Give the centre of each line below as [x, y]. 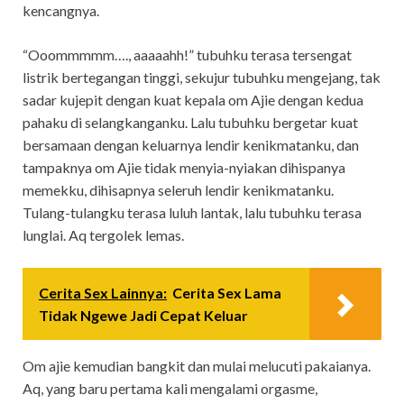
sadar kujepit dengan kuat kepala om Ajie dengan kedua [193, 99]
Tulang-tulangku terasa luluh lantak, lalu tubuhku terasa [192, 212]
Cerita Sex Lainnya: [103, 292]
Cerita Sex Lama [227, 292]
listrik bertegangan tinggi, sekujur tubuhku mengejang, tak [202, 77]
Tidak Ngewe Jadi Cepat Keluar [143, 315]
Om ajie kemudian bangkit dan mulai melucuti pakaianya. [197, 365]
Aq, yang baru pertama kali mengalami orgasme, [170, 388]
